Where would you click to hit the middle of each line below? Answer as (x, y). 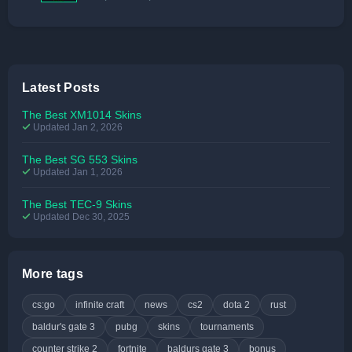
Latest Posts (61, 87)
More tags (53, 273)
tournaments (227, 326)
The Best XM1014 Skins (82, 114)
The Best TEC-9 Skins (77, 204)
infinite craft (100, 304)
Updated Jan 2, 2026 (77, 127)
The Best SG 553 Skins (80, 159)
